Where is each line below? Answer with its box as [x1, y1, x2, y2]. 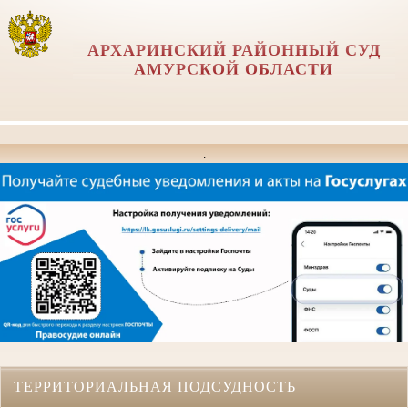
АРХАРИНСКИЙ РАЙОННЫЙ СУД [87, 41, 381, 59]
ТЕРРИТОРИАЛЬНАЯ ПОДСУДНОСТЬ [14, 379, 296, 395]
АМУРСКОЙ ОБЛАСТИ [134, 60, 334, 78]
